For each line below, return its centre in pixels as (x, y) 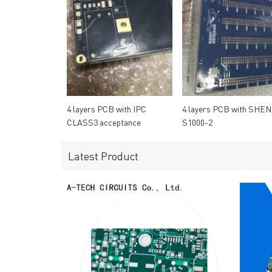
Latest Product (103, 156)
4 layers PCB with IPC (107, 109)
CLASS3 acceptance (104, 122)
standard (83, 136)
